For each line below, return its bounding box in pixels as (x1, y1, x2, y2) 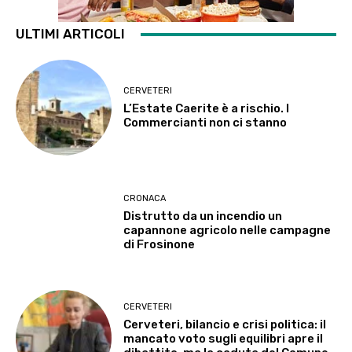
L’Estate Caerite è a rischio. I (123, 101, 290, 115)
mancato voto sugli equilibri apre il (123, 331, 324, 346)
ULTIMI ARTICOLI (16, 26, 125, 42)
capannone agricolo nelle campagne (123, 223, 332, 238)
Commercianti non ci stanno (123, 115, 288, 130)
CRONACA (123, 193, 167, 204)
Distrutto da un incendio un (123, 209, 283, 224)
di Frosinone (123, 237, 196, 252)
